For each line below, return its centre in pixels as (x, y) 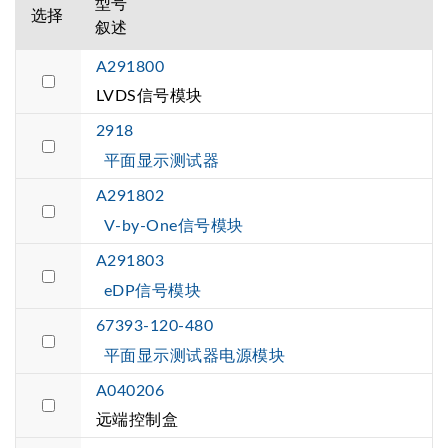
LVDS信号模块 (149, 96)
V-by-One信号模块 (174, 226)
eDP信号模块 (153, 291)
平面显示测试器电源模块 (195, 356)
